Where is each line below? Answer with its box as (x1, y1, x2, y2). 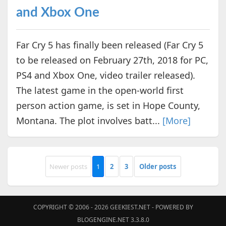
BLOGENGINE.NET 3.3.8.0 (77, 215, 149, 224)
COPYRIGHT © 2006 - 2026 (33, 203, 110, 212)
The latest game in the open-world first (16, 84, 184, 97)
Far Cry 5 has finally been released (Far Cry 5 (16, 39, 203, 51)
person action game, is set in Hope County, (16, 99, 200, 112)
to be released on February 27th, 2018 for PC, (16, 54, 208, 67)
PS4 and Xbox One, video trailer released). (16, 69, 195, 82)
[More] (162, 115, 191, 127)
